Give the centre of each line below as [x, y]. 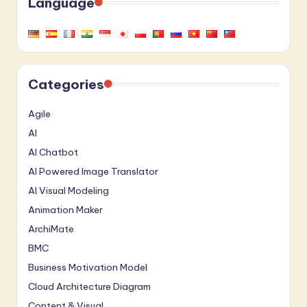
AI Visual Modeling [69, 191]
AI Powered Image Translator [93, 172]
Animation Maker [65, 210]
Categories [66, 85]
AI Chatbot [53, 152]
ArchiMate [51, 229]
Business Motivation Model [88, 268]
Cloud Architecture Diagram [89, 287]
